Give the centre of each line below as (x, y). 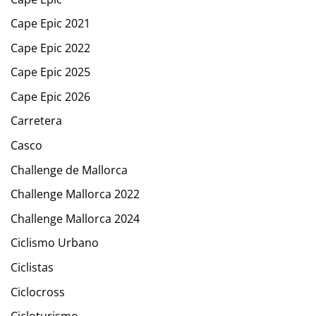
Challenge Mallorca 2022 (75, 194)
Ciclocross (38, 292)
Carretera (36, 121)
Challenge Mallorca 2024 (75, 218)
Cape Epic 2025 (50, 72)
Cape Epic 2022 (50, 48)
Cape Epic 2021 (50, 24)
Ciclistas (32, 268)
